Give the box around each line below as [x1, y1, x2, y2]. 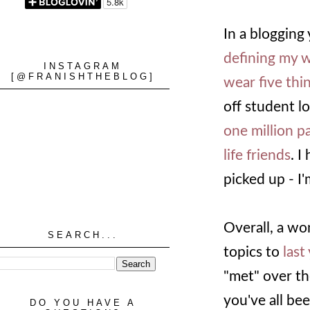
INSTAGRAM [44, 61, 122, 71]
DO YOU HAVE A [30, 298, 136, 308]
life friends [224, 147, 291, 163]
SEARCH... [48, 230, 118, 240]
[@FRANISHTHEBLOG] [11, 71, 155, 82]
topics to [224, 244, 280, 259]
